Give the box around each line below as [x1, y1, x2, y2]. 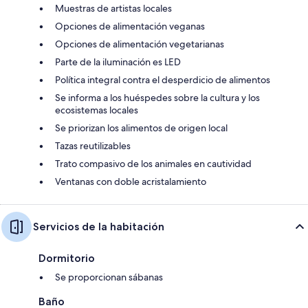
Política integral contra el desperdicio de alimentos [55, 73, 270, 86]
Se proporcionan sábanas [55, 270, 163, 283]
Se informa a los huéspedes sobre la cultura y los [55, 91, 260, 104]
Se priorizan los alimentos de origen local [55, 121, 228, 134]
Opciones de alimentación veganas [55, 19, 205, 32]
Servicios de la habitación [33, 219, 164, 233]
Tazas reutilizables [55, 139, 131, 152]
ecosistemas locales [55, 103, 138, 116]
